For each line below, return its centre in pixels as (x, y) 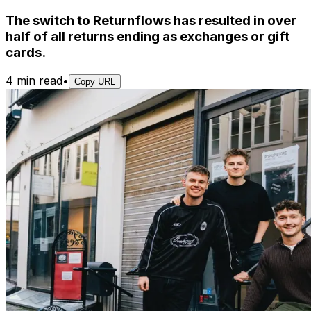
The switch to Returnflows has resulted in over (151, 20)
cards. (26, 52)
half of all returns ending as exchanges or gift (148, 36)
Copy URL (95, 81)
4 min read (34, 80)
